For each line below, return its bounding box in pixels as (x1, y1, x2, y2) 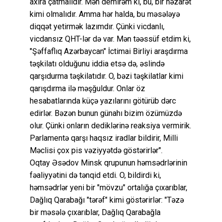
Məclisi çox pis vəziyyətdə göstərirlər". (30, 145, 163, 155)
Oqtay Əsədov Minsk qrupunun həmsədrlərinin (30, 158, 187, 167)
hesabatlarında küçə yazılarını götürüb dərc (30, 96, 176, 106)
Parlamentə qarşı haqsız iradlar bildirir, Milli (30, 133, 178, 143)
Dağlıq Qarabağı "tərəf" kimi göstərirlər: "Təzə (30, 195, 184, 205)
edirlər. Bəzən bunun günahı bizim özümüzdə (30, 108, 182, 118)
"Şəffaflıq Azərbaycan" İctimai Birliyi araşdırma (30, 46, 188, 56)
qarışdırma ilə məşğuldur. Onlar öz (30, 83, 145, 93)
